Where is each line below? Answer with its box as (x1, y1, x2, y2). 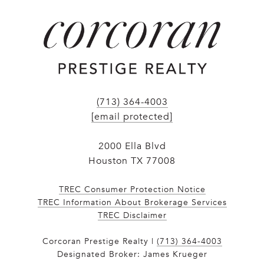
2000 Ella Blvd (98, 140, 166, 152)
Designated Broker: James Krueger (57, 249, 207, 259)
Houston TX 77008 (88, 154, 176, 167)
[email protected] (91, 110, 173, 123)
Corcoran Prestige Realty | (42, 236, 157, 246)
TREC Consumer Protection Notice (58, 184, 206, 194)
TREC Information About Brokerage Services (37, 197, 227, 207)
